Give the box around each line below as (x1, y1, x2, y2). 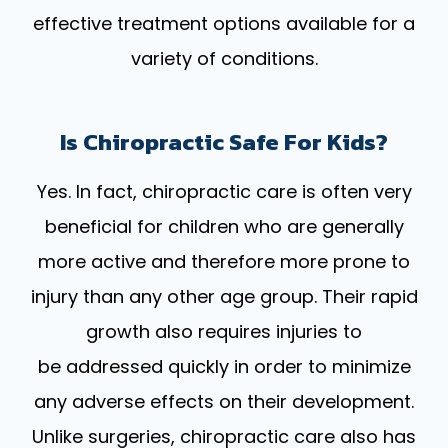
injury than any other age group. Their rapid (30, 283, 418, 309)
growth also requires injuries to (86, 318, 362, 344)
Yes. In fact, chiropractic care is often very (36, 178, 412, 204)
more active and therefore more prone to (38, 248, 410, 274)
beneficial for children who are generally (44, 213, 404, 239)
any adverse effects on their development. (34, 388, 414, 414)
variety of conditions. (130, 45, 318, 71)
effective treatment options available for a (33, 10, 415, 36)
